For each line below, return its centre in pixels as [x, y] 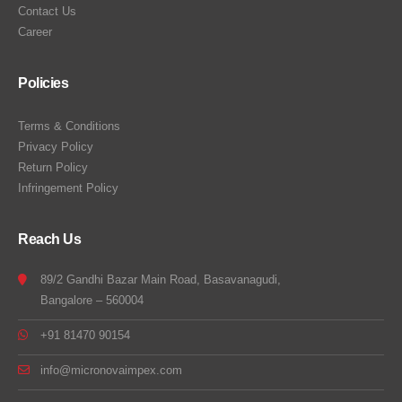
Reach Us [49, 239]
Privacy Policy [56, 146]
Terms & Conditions [69, 126]
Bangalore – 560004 [92, 300]
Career [35, 31]
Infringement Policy [68, 188]
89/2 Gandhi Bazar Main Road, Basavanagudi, [161, 279]
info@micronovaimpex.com [111, 370]
